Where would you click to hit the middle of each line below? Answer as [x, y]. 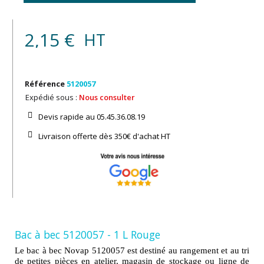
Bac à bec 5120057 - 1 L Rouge [88, 235]
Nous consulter [107, 97]
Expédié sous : [52, 97]
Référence [45, 83]
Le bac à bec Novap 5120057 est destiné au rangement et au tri [132, 251]
